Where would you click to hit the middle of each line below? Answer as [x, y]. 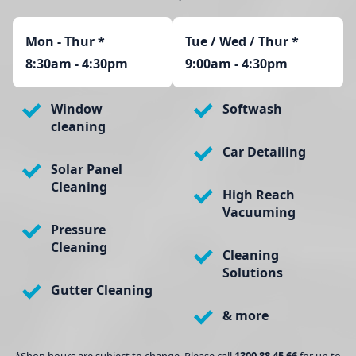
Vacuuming [259, 213]
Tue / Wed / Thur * [242, 42]
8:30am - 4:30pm [77, 64]
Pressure [78, 230]
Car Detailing [264, 152]
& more [246, 316]
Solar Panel [87, 170]
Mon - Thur [60, 42]
